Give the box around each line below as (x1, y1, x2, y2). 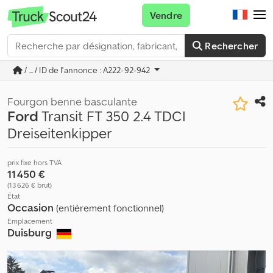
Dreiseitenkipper (7, 124, 112, 143)
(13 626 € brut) (7, 180, 52, 190)
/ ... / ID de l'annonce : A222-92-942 (23, 65, 152, 76)
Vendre (149, 9, 182, 21)
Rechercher (205, 40, 258, 52)
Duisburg (7, 225, 54, 239)
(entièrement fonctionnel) (56, 202, 164, 214)
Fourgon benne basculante (7, 94, 137, 108)
